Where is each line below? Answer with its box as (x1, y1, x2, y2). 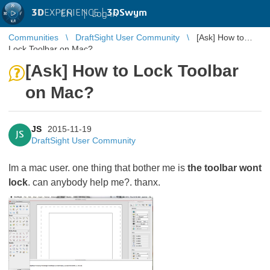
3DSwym (107, 8, 147, 17)
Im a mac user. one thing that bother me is (8, 163, 187, 173)
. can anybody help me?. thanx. (28, 177, 160, 187)
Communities (8, 33, 58, 42)
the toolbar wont (187, 163, 262, 173)
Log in (92, 8, 118, 19)
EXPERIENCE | (44, 8, 107, 17)
